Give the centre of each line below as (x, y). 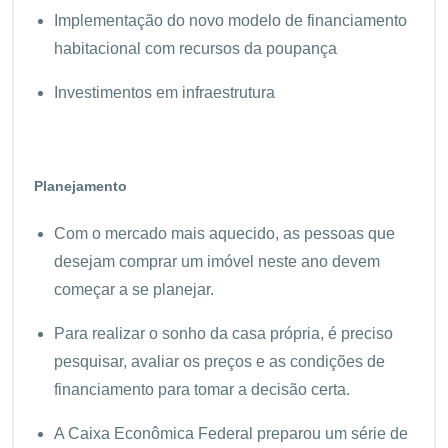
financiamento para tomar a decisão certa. (202, 389)
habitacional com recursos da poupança (195, 48)
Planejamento (80, 185)
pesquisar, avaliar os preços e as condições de (219, 361)
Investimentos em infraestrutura (164, 92)
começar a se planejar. (134, 289)
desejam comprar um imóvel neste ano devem (217, 261)
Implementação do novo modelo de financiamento (230, 20)
